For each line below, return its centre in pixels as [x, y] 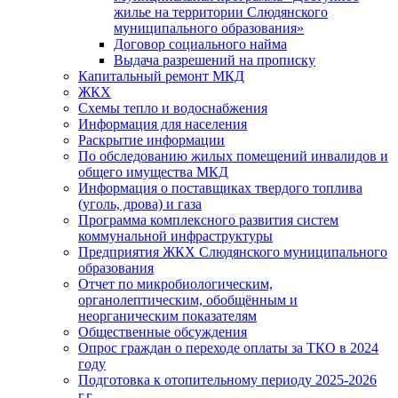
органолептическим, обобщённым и [188, 300]
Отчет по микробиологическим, [175, 284]
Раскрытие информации [151, 140]
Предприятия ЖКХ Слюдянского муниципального [233, 252]
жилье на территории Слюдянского [221, 12]
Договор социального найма [200, 44]
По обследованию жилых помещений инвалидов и [233, 156]
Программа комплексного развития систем [208, 220]
